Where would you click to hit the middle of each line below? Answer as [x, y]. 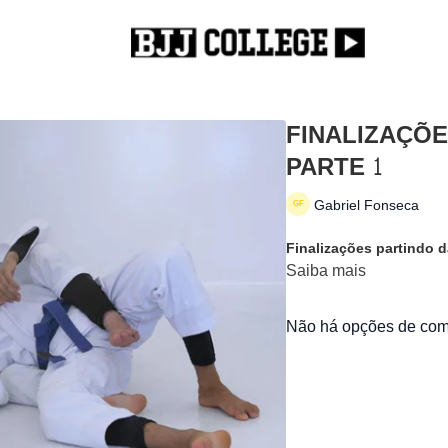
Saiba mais [326, 270]
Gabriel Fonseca [366, 205]
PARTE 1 [334, 167]
